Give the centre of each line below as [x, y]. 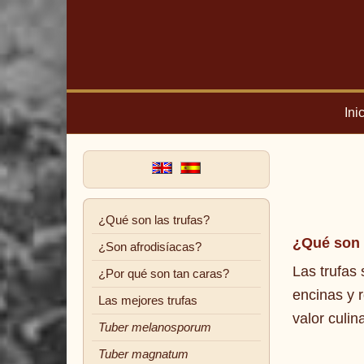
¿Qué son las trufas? [154, 220]
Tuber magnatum [143, 354]
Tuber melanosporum [155, 327]
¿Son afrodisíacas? [150, 247]
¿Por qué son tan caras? [164, 274]
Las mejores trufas [148, 301]
